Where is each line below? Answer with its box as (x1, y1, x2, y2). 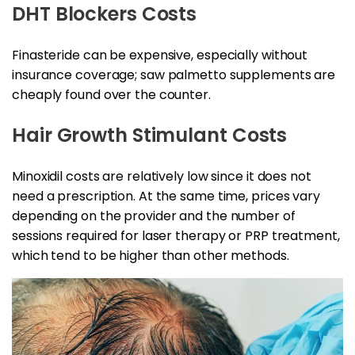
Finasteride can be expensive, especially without (12, 46, 308, 65)
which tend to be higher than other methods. (12, 246, 289, 265)
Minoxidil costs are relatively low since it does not (12, 167, 311, 186)
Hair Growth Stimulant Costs (12, 122, 288, 149)
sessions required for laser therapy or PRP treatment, (12, 227, 340, 246)
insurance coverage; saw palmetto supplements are (12, 66, 336, 85)
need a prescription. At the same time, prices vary (12, 187, 320, 206)
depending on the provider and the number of (12, 207, 296, 226)
